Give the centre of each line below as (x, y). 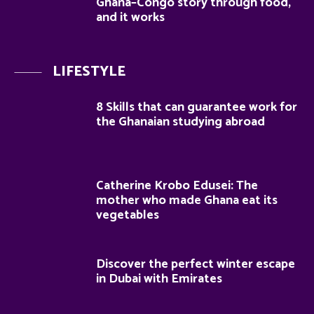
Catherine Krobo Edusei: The (177, 186)
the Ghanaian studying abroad (180, 122)
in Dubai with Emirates (159, 279)
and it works (130, 17)
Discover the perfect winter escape (196, 264)
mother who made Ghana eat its (187, 201)
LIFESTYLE (89, 72)
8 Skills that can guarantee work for (197, 108)
